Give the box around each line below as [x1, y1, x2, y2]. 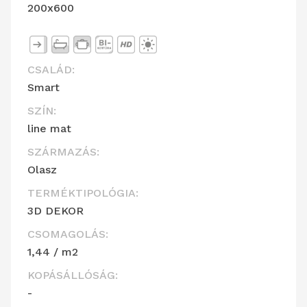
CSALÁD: [27, 63, 75, 77]
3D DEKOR [27, 204, 84, 218]
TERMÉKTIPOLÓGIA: [27, 186, 138, 200]
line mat [27, 122, 71, 136]
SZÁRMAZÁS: [27, 145, 99, 159]
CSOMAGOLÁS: [27, 228, 108, 241]
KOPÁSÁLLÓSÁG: [27, 269, 118, 282]
